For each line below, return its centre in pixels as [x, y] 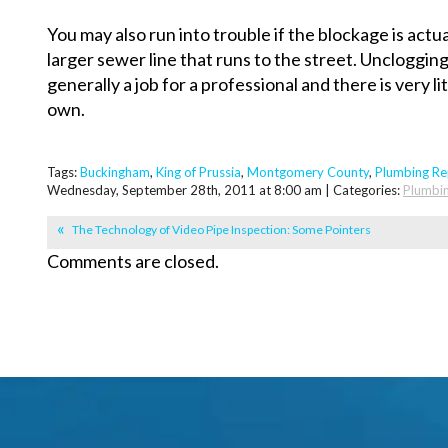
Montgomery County [308, 172]
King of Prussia [198, 172]
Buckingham [115, 172]
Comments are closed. [133, 261]
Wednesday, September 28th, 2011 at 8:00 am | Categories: [225, 190]
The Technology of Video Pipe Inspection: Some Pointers [221, 230]
